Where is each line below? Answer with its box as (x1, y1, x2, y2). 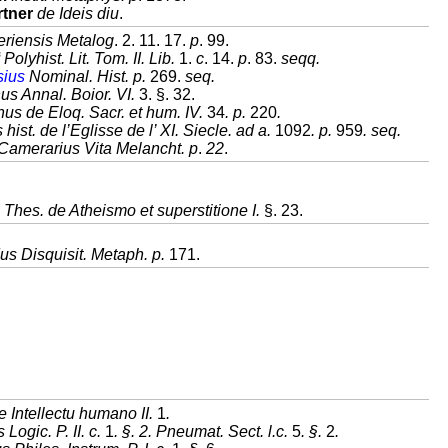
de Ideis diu (37, 5, 119, 22)
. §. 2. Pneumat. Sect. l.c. (114, 423, 292, 440)
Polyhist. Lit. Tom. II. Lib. (4, 50, 179, 67)
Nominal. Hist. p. (25, 68, 146, 85)
